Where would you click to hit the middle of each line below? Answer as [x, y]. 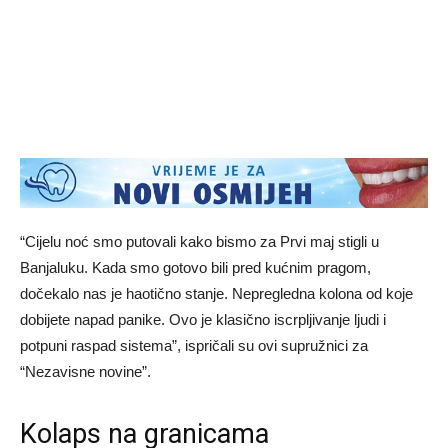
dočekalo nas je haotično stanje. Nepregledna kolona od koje [216, 294]
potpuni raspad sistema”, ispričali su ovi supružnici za [194, 346]
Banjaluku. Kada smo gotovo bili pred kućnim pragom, [195, 268]
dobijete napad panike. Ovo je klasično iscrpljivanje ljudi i [203, 320]
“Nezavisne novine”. [85, 372]
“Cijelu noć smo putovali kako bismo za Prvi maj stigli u [199, 242]
